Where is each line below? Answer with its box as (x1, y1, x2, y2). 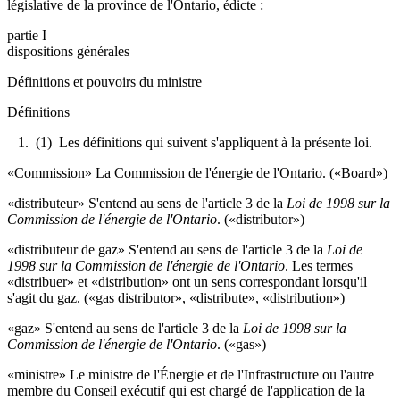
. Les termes (285, 257, 353, 273)
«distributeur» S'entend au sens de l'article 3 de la (7, 195, 287, 211)
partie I (7, 27, 46, 43)
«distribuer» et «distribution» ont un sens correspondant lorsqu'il (7, 273, 367, 289)
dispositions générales (7, 43, 129, 59)
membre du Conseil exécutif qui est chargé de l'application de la (7, 382, 365, 398)
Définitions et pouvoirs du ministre (7, 73, 202, 89)
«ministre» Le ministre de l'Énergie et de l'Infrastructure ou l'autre (7, 366, 374, 382)
